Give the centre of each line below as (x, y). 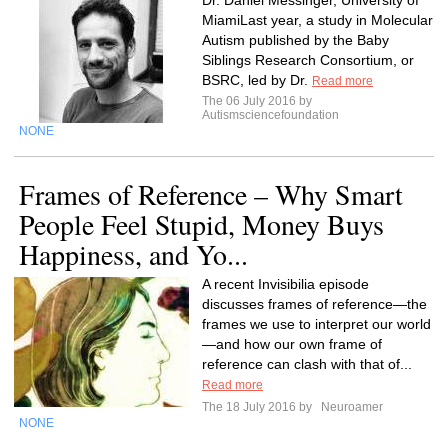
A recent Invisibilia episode (285, 284)
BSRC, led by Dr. (257, 80)
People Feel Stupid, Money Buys (201, 224)
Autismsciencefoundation (270, 115)
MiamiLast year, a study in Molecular (317, 20)
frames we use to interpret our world (316, 324)
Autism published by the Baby (295, 40)
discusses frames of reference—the (314, 304)
